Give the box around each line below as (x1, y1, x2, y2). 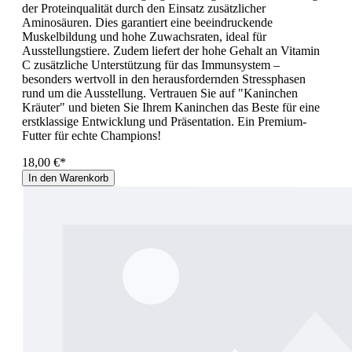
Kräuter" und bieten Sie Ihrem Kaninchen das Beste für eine (22, 100, 320, 114)
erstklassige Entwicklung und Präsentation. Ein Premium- (22, 114, 306, 128)
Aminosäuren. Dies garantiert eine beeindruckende (22, 15, 273, 29)
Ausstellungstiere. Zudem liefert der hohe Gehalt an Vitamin (22, 43, 320, 57)
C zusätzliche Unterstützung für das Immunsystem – (22, 57, 280, 71)
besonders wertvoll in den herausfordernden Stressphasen (22, 71, 306, 86)
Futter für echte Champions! (22, 128, 161, 142)
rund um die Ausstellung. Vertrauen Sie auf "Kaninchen (22, 86, 298, 100)
